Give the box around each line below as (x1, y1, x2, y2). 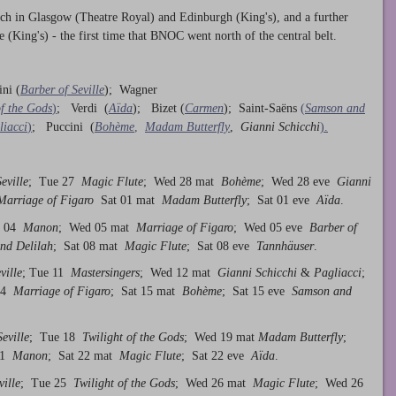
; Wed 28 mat (143, 174, 221, 188)
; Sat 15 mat (110, 285, 182, 299)
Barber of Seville (20, 83, 104, 97)
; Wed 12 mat (140, 266, 217, 280)
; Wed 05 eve (233, 220, 309, 234)
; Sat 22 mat (48, 349, 119, 363)
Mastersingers (71, 266, 140, 280)
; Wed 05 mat (58, 220, 136, 234)
